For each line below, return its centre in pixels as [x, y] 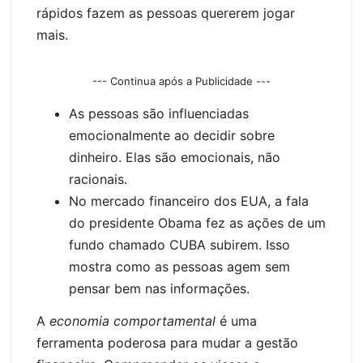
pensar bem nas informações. [159, 289]
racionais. [98, 179]
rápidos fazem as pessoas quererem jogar [166, 13]
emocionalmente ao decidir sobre [172, 136]
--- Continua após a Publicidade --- [181, 81]
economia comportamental [132, 320]
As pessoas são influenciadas [159, 114]
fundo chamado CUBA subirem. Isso [179, 245]
